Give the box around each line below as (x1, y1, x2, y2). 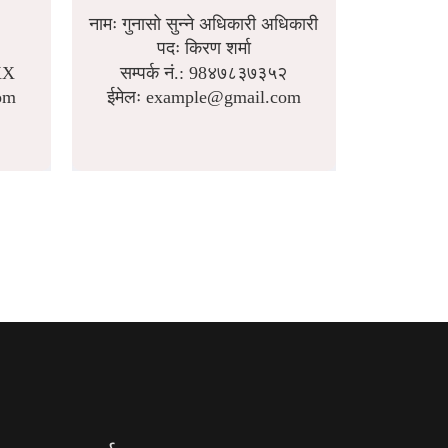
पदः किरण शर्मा (156, 38, 251, 58)
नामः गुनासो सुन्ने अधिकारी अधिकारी (89, 13, 318, 34)
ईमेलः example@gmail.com (106, 87, 301, 107)
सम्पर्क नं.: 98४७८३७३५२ (120, 62, 287, 83)
